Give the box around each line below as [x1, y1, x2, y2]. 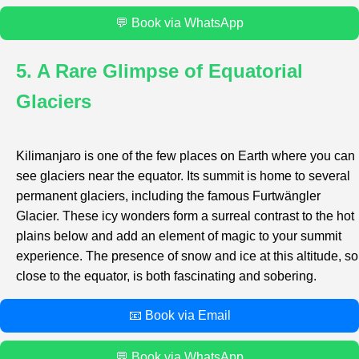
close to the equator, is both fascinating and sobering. [16, 268, 317, 283]
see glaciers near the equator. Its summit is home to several [16, 168, 350, 183]
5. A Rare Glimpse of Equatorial [16, 59, 303, 82]
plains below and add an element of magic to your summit [16, 228, 341, 243]
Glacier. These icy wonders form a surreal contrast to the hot [16, 208, 354, 223]
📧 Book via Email [128, 308, 231, 322]
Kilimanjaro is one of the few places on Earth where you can [16, 148, 355, 163]
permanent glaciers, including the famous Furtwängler [16, 188, 321, 203]
